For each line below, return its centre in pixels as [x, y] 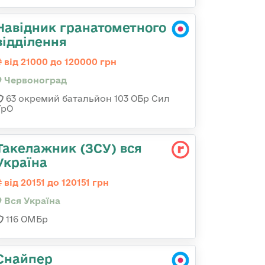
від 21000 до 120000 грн [59, 62]
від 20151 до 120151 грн [55, 182]
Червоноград [34, 80]
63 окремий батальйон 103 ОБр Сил [87, 98]
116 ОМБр [26, 219]
